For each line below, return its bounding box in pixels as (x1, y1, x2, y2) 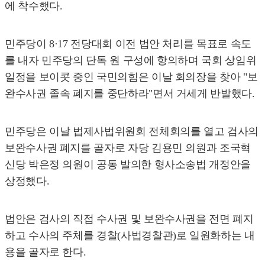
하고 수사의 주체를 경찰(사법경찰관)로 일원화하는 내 (5, 229, 255, 241)
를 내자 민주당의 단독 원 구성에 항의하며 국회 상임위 (5, 54, 257, 66)
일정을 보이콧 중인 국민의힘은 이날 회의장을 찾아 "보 (5, 70, 258, 83)
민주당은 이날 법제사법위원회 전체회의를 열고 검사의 (5, 125, 258, 137)
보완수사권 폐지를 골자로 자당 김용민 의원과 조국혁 (5, 141, 251, 154)
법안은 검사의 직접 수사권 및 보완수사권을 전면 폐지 (5, 212, 254, 225)
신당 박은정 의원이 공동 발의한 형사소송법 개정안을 (5, 158, 251, 170)
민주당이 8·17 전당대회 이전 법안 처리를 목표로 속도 (5, 37, 251, 50)
